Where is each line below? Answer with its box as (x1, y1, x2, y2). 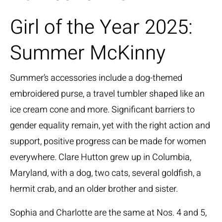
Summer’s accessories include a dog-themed (10, 71, 182, 85)
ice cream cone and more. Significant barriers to (10, 103, 195, 116)
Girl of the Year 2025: (10, 13, 193, 42)
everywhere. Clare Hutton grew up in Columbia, (10, 151, 191, 164)
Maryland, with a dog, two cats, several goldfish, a (10, 166, 201, 180)
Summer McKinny (10, 39, 166, 68)
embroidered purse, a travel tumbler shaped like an (10, 87, 205, 101)
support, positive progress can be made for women (10, 135, 206, 148)
